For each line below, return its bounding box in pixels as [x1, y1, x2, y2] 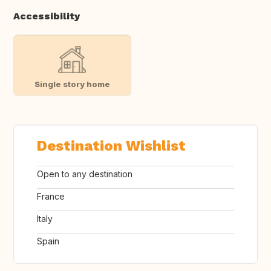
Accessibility [13, 10, 80, 22]
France [37, 191, 65, 202]
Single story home [34, 79, 110, 89]
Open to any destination [37, 169, 132, 180]
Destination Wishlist [37, 137, 186, 155]
